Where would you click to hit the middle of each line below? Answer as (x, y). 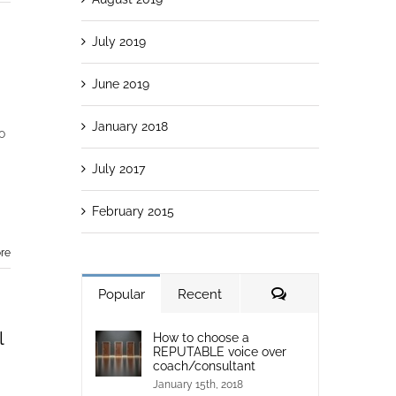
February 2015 (133, 211)
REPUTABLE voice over (219, 351)
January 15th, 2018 (198, 384)
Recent (200, 294)
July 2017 (118, 168)
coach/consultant (204, 366)
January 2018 (129, 126)
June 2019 (120, 84)
